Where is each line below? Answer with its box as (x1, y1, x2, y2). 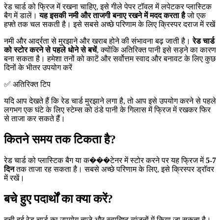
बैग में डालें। (4, 11, 39, 20)
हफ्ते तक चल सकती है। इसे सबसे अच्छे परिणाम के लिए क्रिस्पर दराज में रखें (4, 20, 215, 29)
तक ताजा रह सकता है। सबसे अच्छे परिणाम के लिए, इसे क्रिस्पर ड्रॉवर (14, 165, 214, 173)
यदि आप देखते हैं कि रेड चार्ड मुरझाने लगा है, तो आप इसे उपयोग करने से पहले (4, 97, 216, 106)
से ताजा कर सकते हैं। (4, 114, 65, 123)
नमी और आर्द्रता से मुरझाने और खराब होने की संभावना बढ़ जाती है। (4, 37, 192, 46)
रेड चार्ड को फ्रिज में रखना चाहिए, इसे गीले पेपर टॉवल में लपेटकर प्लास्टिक (4, 2, 212, 11)
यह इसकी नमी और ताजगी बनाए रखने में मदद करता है (39, 11, 185, 20)
